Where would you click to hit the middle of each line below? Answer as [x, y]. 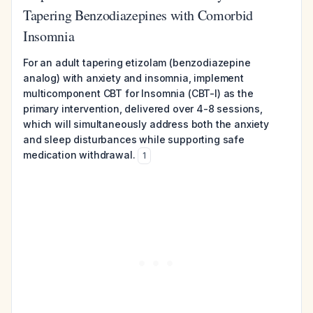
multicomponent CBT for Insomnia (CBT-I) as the [138, 93]
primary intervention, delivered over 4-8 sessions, [143, 109]
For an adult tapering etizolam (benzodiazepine [137, 63]
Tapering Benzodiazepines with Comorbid [138, 15]
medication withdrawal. [79, 155]
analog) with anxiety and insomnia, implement [133, 78]
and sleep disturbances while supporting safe [134, 139]
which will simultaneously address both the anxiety [146, 124]
